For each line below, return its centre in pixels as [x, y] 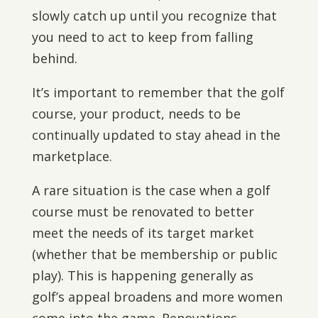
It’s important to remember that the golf [158, 92]
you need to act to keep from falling [142, 37]
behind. [54, 58]
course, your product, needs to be [136, 114]
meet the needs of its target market [143, 233]
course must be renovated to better [143, 212]
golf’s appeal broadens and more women [157, 297]
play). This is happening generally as [142, 275]
